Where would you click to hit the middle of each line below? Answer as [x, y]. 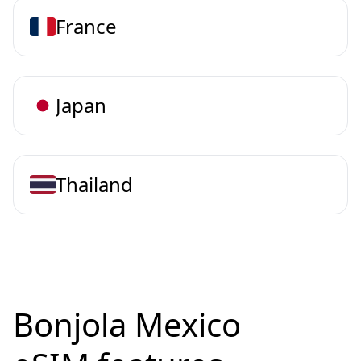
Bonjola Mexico [127, 325]
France [86, 27]
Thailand [94, 185]
